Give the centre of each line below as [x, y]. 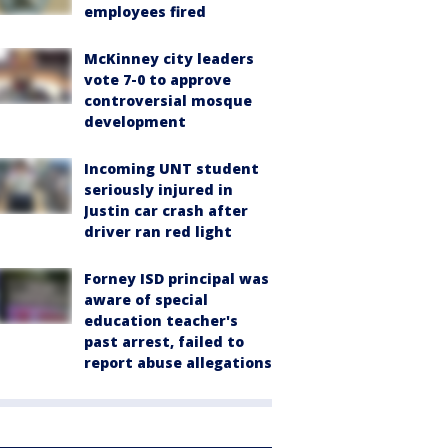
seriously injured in [158, 189]
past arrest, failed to [164, 341]
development [135, 121]
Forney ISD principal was [176, 278]
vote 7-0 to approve [157, 79]
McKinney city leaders [169, 58]
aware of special [146, 299]
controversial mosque [168, 100]
